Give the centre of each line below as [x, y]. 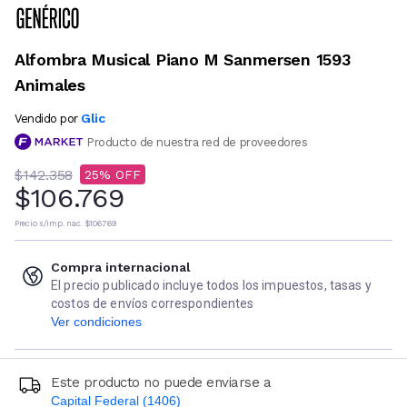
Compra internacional [121, 268]
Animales [50, 84]
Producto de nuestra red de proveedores [197, 142]
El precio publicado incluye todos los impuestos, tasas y [211, 286]
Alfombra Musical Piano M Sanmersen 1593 [183, 59]
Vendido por [46, 118]
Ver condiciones [96, 322]
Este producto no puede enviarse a [161, 383]
